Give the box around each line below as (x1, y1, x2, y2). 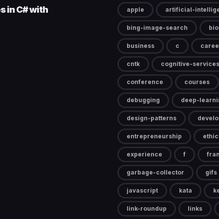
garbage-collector (127, 169, 184, 176)
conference (127, 78, 163, 86)
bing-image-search (127, 24, 188, 32)
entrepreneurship (127, 132, 182, 140)
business (127, 42, 154, 50)
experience (127, 151, 162, 158)
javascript (127, 187, 158, 195)
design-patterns (127, 114, 176, 122)
